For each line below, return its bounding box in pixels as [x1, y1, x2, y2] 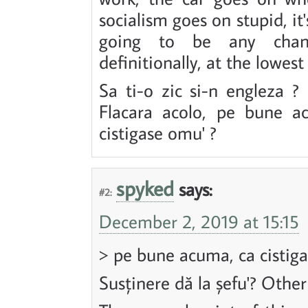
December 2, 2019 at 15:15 [99, 208, 299, 233]
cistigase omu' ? [99, 120, 217, 144]
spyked [116, 175, 174, 201]
